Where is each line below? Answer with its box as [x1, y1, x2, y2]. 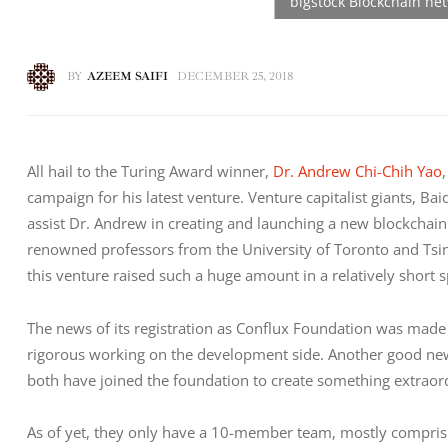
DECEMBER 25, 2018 [177, 68, 294, 84]
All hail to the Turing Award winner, [27, 161, 273, 182]
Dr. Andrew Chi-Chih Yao [273, 161, 442, 182]
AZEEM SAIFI [86, 68, 168, 84]
